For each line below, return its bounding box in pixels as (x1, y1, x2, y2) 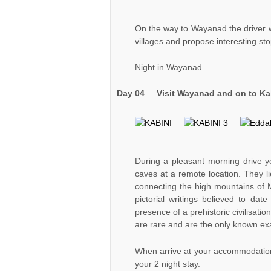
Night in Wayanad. (134, 62, 204, 72)
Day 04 (116, 88, 157, 99)
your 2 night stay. (134, 258, 200, 269)
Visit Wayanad (156, 88, 215, 99)
